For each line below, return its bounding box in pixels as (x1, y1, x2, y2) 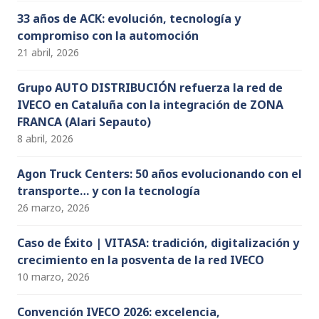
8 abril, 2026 (17, 132, 73, 146)
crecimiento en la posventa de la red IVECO (17, 252, 264, 268)
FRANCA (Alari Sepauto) (17, 114, 151, 130)
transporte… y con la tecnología (17, 183, 200, 199)
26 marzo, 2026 (17, 201, 90, 215)
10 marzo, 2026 (17, 270, 90, 284)
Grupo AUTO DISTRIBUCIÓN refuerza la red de (17, 80, 283, 96)
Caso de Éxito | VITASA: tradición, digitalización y (17, 235, 299, 251)
